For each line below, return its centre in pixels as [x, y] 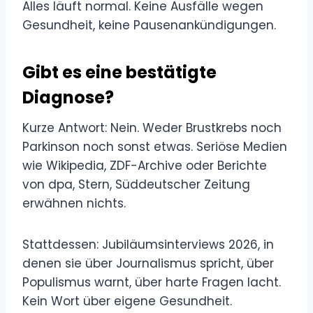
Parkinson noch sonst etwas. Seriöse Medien [155, 146]
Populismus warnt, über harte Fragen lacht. [152, 282]
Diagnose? [68, 97]
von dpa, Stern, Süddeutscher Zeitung [136, 184]
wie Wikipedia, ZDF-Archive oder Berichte [145, 165]
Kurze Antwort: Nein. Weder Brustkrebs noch [152, 128]
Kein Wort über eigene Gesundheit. [127, 301]
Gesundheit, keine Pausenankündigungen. [149, 25]
